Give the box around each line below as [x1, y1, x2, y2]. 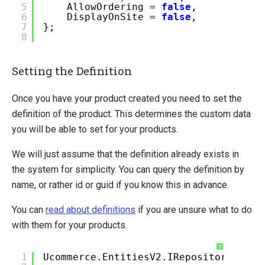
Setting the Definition [12, 63, 132, 79]
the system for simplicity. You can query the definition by [12, 163, 244, 175]
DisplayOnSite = [67, 11, 161, 22]
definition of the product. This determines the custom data [12, 108, 251, 119]
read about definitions [46, 203, 135, 215]
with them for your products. [12, 219, 127, 231]
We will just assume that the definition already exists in [12, 148, 239, 160]
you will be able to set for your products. [12, 123, 178, 135]
